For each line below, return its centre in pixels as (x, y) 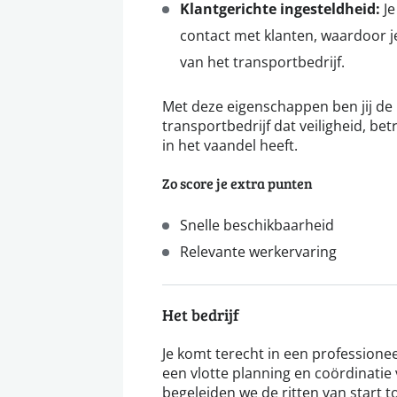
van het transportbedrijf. (262, 62)
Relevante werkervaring (258, 252)
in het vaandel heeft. (230, 145)
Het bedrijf (201, 315)
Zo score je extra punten (237, 183)
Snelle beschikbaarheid (257, 225)
